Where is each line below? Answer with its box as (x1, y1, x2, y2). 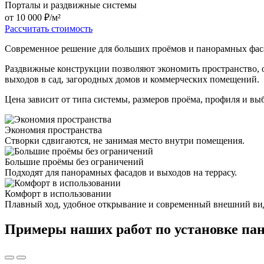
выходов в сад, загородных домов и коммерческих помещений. (5, 74, 259, 85)
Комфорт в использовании (5, 189, 111, 199)
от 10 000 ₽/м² (5, 12, 61, 23)
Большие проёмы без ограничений (5, 157, 144, 167)
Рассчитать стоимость (5, 24, 93, 34)
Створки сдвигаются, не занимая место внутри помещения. (5, 136, 245, 146)
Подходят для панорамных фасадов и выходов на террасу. (5, 167, 237, 178)
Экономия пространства (5, 125, 102, 136)
